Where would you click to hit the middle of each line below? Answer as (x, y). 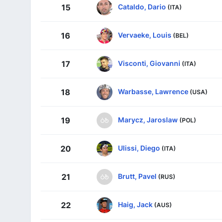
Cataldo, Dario (142, 7)
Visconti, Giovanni (149, 63)
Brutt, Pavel (137, 176)
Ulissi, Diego (139, 148)
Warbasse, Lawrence (153, 92)
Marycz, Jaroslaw (148, 120)
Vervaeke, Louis (145, 35)
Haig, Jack (135, 205)
